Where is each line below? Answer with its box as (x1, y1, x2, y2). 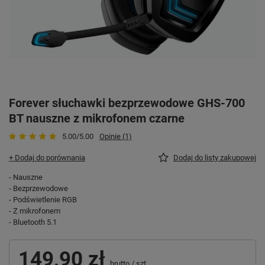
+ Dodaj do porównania (9, 153, 85, 162)
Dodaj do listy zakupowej (173, 153, 256, 162)
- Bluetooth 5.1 (9, 217, 57, 227)
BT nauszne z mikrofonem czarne (9, 111, 185, 125)
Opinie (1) (99, 131, 132, 141)
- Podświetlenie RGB (9, 195, 77, 204)
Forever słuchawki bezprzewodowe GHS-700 (9, 95, 245, 110)
